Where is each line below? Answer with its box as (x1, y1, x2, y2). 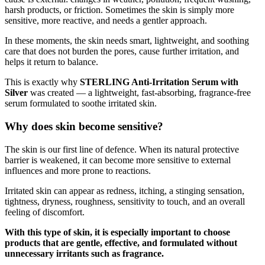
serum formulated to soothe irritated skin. (5, 98, 157, 109)
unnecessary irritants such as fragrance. (5, 248, 164, 258)
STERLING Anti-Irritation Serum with (80, 77, 238, 88)
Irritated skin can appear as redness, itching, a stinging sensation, (5, 185, 244, 196)
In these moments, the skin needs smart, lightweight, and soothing (5, 35, 249, 46)
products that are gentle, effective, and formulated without (5, 237, 237, 248)
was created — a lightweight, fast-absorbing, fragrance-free (28, 88, 251, 98)
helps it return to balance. (5, 57, 98, 67)
